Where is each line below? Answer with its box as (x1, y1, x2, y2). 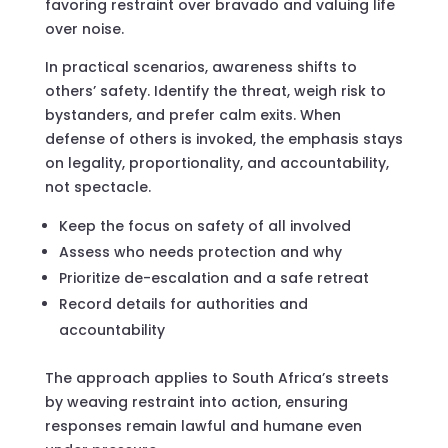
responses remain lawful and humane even (44, 415, 362, 436)
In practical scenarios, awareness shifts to (44, 56, 357, 77)
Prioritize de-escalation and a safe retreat (58, 267, 369, 288)
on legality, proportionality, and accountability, (44, 152, 389, 173)
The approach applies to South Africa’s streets (44, 367, 389, 388)
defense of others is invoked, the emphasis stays (44, 128, 403, 149)
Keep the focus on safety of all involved (58, 215, 351, 236)
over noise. (44, 18, 124, 39)
